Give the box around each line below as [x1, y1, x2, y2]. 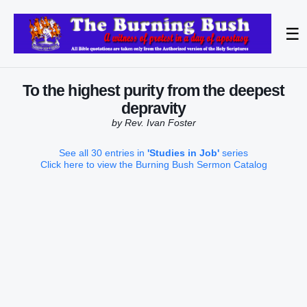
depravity [121, 99, 186, 117]
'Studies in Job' [147, 147, 219, 159]
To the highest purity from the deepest [22, 82, 285, 99]
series [219, 147, 248, 159]
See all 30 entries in [59, 147, 147, 159]
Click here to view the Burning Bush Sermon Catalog [40, 159, 267, 171]
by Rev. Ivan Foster [111, 117, 196, 128]
